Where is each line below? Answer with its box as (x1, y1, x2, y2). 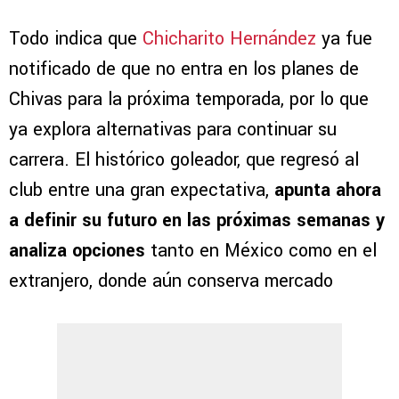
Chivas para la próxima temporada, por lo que (9, 85, 369, 112)
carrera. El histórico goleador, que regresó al (9, 146, 359, 173)
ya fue (316, 25, 372, 52)
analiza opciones (9, 237, 151, 264)
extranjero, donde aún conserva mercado (9, 267, 333, 294)
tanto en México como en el (151, 237, 377, 264)
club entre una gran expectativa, (9, 176, 274, 203)
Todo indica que (9, 25, 142, 52)
